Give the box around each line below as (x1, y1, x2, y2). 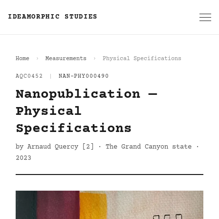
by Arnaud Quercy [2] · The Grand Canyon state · (16, 143, 199, 151)
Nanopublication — (16, 87, 157, 103)
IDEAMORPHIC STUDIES (8, 13, 98, 21)
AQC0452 (16, 73, 43, 80)
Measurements (45, 56, 87, 62)
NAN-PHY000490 (58, 73, 109, 80)
